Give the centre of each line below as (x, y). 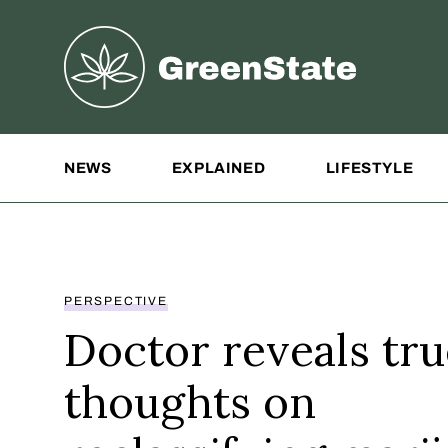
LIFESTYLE (369, 168)
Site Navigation (124, 148)
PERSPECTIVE (116, 300)
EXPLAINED (218, 168)
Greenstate (108, 40)
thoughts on (190, 401)
